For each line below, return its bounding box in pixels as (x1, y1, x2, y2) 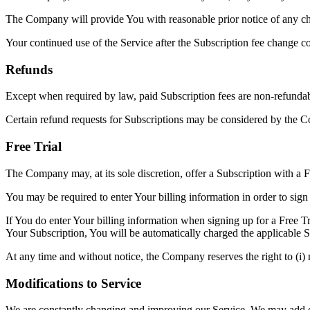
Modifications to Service (6, 275, 141, 291)
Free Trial (6, 139, 62, 154)
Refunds (6, 62, 53, 77)
